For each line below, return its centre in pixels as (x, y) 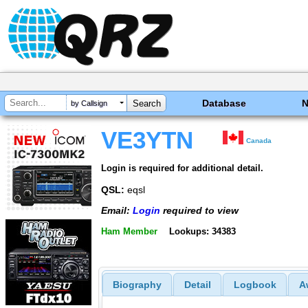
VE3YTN (147, 140)
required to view (199, 211)
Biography (137, 285)
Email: (117, 211)
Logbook (255, 285)
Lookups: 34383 (202, 231)
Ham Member (129, 231)
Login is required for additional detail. (182, 168)
